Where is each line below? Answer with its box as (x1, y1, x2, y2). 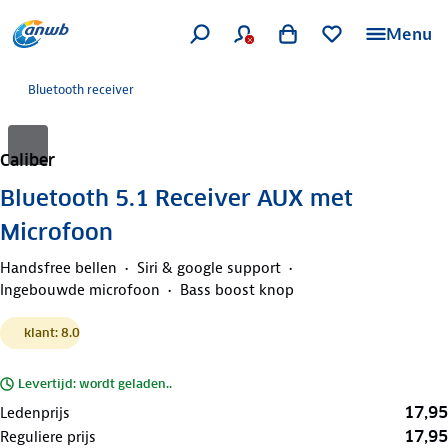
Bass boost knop (180, 279, 294, 300)
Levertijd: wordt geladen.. (18, 375, 172, 391)
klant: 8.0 (24, 324, 80, 340)
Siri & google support (137, 257, 281, 278)
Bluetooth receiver (28, 81, 134, 98)
